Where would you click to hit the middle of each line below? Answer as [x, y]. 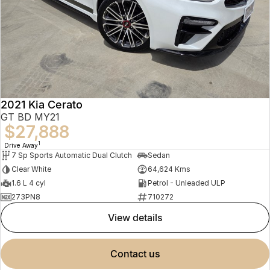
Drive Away [21, 145]
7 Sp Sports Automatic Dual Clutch [72, 155]
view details [138, 217]
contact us [139, 253]
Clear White [31, 169]
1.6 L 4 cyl [29, 183]
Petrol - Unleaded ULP [186, 183]
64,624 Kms [169, 169]
